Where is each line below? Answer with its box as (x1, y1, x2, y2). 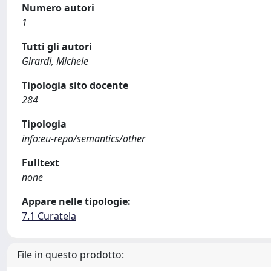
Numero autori (22, 1, 94, 15)
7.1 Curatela (22, 209, 76, 223)
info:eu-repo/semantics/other (22, 132, 145, 145)
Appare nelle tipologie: (22, 195, 131, 208)
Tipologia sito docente (22, 79, 128, 92)
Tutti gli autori (22, 40, 92, 53)
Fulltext (22, 156, 59, 169)
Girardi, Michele (22, 54, 88, 68)
